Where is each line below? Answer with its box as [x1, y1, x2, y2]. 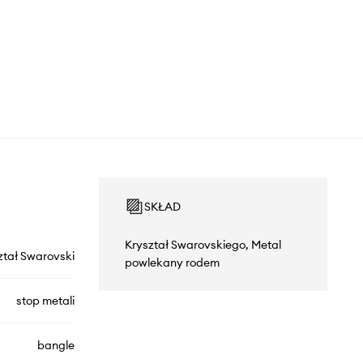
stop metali [15, 293, 75, 309]
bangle [36, 338, 75, 353]
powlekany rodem [124, 255, 220, 271]
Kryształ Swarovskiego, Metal [124, 237, 281, 253]
